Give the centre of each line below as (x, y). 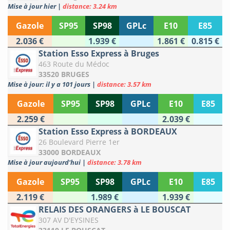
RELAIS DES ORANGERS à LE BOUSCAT (114, 210)
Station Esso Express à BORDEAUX (108, 132)
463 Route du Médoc (74, 64)
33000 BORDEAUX (70, 152)
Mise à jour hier (33, 6)
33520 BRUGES (64, 74)
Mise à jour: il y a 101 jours (50, 84)
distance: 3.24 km (90, 6)
